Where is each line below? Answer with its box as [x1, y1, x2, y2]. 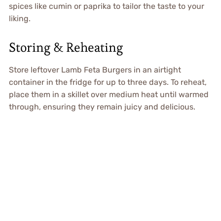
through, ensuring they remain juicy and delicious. [8, 102, 195, 111]
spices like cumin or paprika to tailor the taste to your [8, 1, 204, 11]
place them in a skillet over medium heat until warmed [8, 89, 209, 99]
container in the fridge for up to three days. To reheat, [8, 77, 207, 87]
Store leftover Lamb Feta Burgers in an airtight [8, 65, 181, 74]
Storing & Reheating [8, 38, 123, 56]
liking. [8, 13, 31, 23]
